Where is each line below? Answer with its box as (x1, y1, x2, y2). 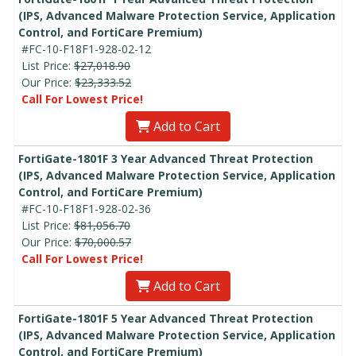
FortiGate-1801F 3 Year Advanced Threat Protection (18, 150, 313, 166)
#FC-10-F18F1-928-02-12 (21, 41, 151, 56)
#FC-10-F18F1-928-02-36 (21, 200, 151, 216)
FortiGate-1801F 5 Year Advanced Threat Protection (18, 310, 313, 326)
